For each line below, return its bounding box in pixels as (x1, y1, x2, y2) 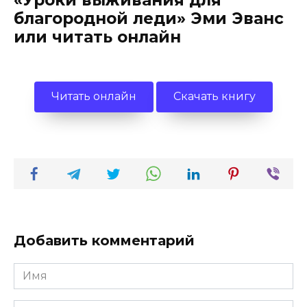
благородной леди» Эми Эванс (14, 9, 284, 29)
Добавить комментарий (14, 232, 195, 249)
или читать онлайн (14, 27, 181, 47)
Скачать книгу (173, 90, 256, 103)
